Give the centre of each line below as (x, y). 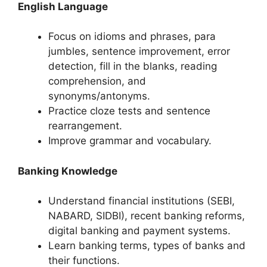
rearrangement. (85, 126)
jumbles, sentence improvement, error (139, 52)
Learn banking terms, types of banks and (147, 246)
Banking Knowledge (68, 171)
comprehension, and (97, 81)
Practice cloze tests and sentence (129, 111)
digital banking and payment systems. (139, 231)
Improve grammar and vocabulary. (130, 141)
